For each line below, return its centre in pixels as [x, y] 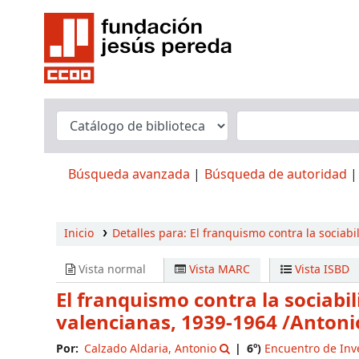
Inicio [79, 234]
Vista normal [111, 270]
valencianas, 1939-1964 [169, 323]
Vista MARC [218, 270]
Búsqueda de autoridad [276, 175]
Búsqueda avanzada [129, 175]
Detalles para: [151, 234]
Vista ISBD [320, 270]
